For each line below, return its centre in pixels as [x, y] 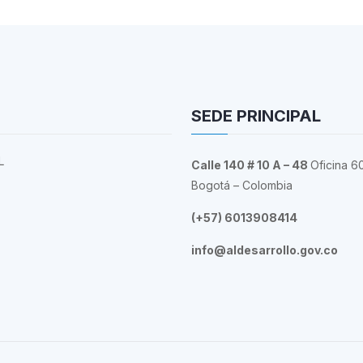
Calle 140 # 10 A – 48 [251, 165]
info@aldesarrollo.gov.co [265, 250]
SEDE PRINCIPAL [256, 116]
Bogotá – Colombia [242, 185]
